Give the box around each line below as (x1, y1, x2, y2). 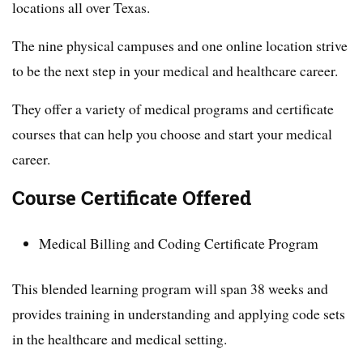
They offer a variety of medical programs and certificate (12, 98, 334, 118)
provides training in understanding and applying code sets (12, 303, 345, 323)
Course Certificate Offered (12, 184, 251, 211)
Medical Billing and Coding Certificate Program (39, 233, 319, 253)
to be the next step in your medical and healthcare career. (12, 60, 338, 80)
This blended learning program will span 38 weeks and (12, 278, 328, 298)
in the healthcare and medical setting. (12, 328, 227, 348)
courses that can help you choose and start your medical (12, 123, 332, 143)
